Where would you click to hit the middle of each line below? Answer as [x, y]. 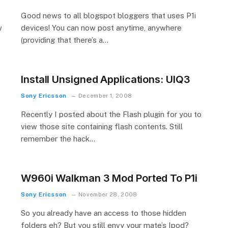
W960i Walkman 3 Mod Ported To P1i [109, 178]
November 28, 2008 [108, 194]
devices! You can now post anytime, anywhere [101, 28]
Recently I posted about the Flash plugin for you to [111, 114]
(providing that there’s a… [65, 40]
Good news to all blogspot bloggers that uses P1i [108, 16]
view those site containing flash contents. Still [102, 126]
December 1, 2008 [105, 96]
